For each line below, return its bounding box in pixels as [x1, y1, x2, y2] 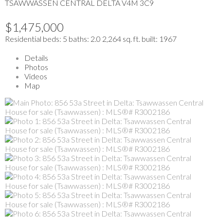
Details [24, 53, 48, 62]
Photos [24, 62, 48, 72]
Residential [5, 34, 41, 43]
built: [142, 34, 159, 43]
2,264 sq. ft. [102, 34, 140, 43]
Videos [24, 71, 47, 81]
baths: [69, 34, 91, 43]
